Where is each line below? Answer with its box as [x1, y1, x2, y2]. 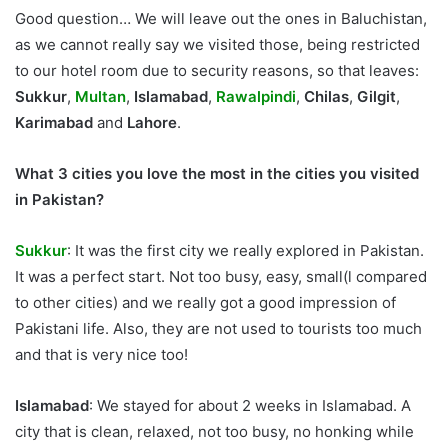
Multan [75, 87, 126, 107]
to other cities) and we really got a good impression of [15, 293, 396, 313]
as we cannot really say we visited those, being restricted [15, 35, 420, 55]
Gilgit [357, 87, 396, 107]
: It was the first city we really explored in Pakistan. [67, 241, 424, 261]
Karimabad [15, 113, 93, 133]
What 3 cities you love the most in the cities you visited [15, 164, 419, 184]
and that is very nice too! [15, 345, 188, 365]
